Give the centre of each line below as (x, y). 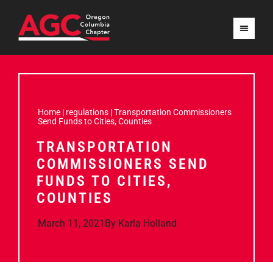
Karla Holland (147, 223)
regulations (87, 112)
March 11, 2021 (71, 223)
